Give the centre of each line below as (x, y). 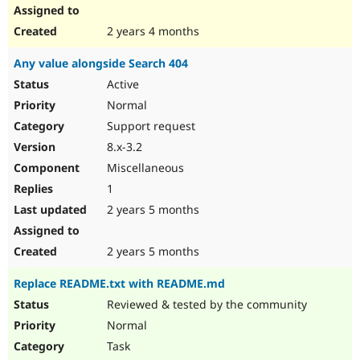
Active (121, 84)
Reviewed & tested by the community (205, 305)
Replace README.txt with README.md (119, 284)
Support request (149, 126)
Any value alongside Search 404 (101, 63)
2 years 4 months (151, 31)
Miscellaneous (144, 168)
